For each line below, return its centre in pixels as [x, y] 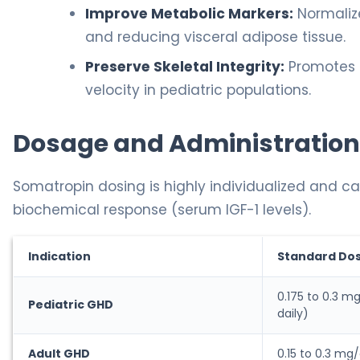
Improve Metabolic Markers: [189, 14]
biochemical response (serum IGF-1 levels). [162, 210]
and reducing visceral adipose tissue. [215, 37]
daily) [293, 314]
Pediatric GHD [71, 305]
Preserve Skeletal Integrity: [185, 67]
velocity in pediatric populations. [198, 90]
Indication [59, 257]
